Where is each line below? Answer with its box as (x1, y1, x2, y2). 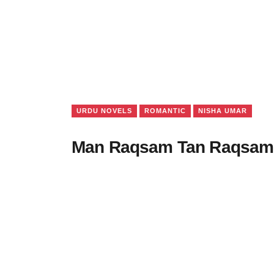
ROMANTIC (144, 107, 186, 114)
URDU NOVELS (76, 107, 132, 114)
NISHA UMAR (198, 107, 247, 114)
